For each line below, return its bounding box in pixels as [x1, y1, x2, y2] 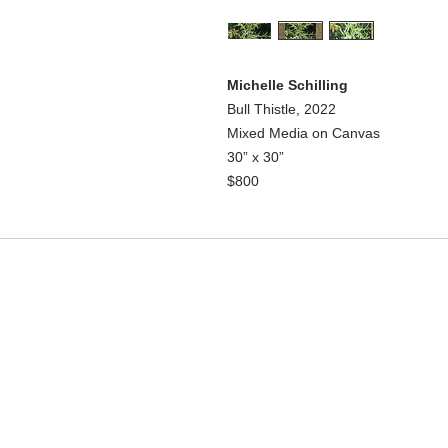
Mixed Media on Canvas [227, 124, 380, 141]
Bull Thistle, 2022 [227, 100, 336, 117]
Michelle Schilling [227, 76, 348, 93]
